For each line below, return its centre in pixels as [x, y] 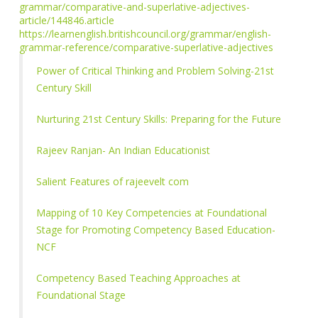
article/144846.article [67, 21]
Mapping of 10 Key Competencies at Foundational [152, 213]
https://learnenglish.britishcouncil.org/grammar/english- [146, 34]
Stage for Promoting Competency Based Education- [156, 230]
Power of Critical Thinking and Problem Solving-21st [155, 71]
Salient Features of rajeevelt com [113, 182]
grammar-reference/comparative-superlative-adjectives [147, 48]
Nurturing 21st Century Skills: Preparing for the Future [159, 119]
